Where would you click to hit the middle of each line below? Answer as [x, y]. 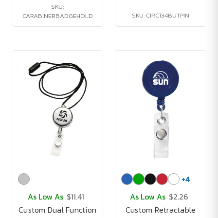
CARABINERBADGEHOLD [57, 16]
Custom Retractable [161, 210]
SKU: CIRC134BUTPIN [161, 15]
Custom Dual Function [57, 210]
